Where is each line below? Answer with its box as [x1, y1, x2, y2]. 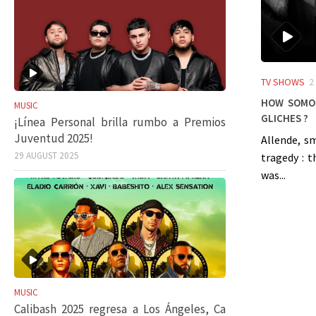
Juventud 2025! [14, 130, 93, 147]
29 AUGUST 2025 [14, 150, 79, 162]
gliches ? [261, 106, 308, 126]
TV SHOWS [261, 75, 305, 88]
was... [261, 167, 286, 182]
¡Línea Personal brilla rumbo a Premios [14, 114, 226, 130]
